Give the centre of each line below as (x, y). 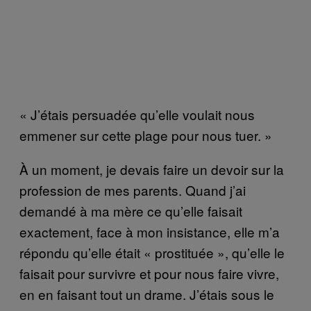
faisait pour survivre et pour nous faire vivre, (149, 273)
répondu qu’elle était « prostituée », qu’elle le (152, 252)
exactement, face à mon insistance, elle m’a (150, 231)
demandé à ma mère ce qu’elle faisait (131, 210)
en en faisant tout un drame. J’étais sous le (147, 294)
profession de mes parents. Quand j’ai (133, 190)
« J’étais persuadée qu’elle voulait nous (137, 114)
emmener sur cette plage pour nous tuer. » (146, 135)
